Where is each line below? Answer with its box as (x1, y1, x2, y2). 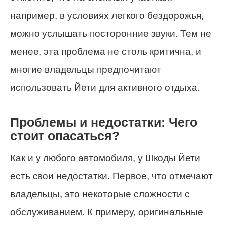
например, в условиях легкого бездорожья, (10, 10, 204, 21)
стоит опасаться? (10, 129, 120, 143)
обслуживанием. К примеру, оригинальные (10, 206, 203, 217)
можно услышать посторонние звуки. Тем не (10, 28, 211, 39)
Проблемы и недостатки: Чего (10, 116, 197, 130)
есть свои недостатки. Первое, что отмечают (10, 170, 213, 181)
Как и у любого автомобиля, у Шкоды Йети (10, 152, 200, 163)
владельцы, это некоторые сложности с (10, 188, 190, 199)
